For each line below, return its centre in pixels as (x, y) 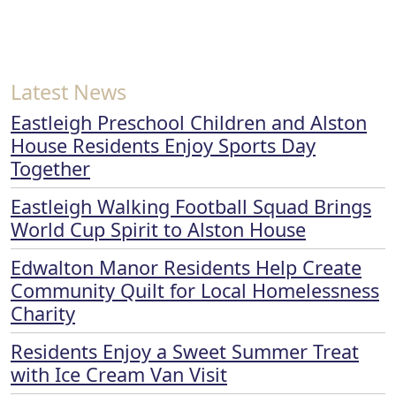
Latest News (69, 91)
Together (50, 168)
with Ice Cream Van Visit (119, 374)
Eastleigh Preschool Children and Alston (189, 122)
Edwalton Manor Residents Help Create (186, 267)
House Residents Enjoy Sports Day (163, 145)
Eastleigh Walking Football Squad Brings (191, 206)
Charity (43, 313)
